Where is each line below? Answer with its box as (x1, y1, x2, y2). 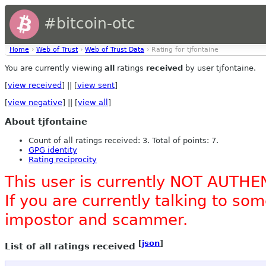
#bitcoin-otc (39, 15, 135, 32)
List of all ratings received (5, 240, 138, 252)
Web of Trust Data (85, 46, 144, 53)
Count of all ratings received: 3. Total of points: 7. (28, 136, 218, 145)
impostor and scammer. (5, 211, 188, 229)
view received (8, 81, 62, 90)
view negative (8, 98, 62, 107)
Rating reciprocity (28, 155, 97, 164)
